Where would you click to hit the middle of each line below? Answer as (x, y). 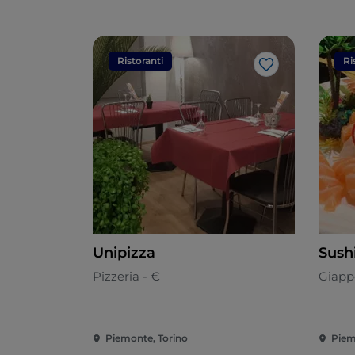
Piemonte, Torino (147, 338)
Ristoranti (140, 61)
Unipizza (124, 253)
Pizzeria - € (126, 277)
